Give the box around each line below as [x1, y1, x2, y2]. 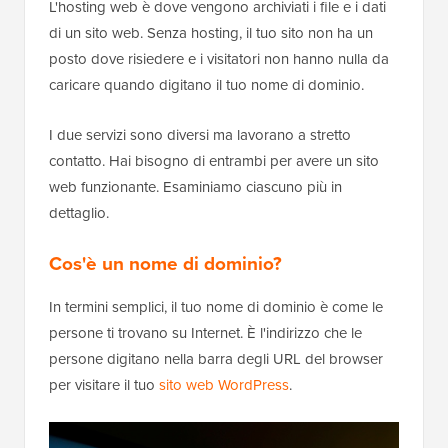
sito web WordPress [159, 374, 289, 397]
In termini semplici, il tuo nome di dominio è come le [49, 296, 383, 319]
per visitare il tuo [49, 374, 159, 397]
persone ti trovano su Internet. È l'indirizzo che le [49, 322, 362, 345]
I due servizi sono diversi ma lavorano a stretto [49, 124, 351, 147]
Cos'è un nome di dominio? [49, 249, 282, 279]
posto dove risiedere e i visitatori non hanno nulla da [49, 48, 389, 71]
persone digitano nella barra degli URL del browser [49, 348, 383, 371]
